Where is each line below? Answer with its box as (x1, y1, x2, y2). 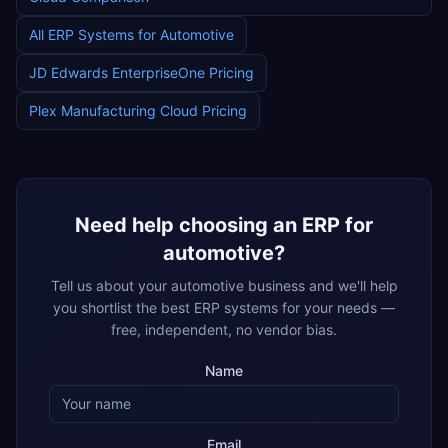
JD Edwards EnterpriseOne (29, 64, 205, 81)
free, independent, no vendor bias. (111, 321, 337, 338)
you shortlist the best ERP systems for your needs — (53, 299, 395, 316)
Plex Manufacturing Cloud (29, 102, 198, 119)
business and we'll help (243, 277, 398, 294)
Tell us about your (50, 277, 171, 294)
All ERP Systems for (29, 26, 160, 43)
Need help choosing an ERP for (75, 213, 373, 237)
